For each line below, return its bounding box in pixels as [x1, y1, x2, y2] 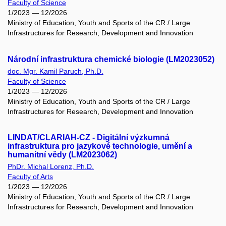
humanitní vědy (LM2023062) [8, 150, 117, 159]
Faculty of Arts [8, 173, 53, 181]
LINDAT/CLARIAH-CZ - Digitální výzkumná [8, 133, 169, 142]
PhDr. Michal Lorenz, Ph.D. [8, 162, 94, 171]
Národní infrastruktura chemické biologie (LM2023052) [8, 54, 214, 64]
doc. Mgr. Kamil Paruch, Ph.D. [8, 67, 103, 75]
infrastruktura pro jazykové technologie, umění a [8, 142, 192, 151]
